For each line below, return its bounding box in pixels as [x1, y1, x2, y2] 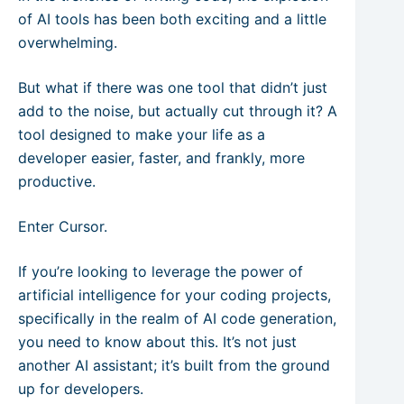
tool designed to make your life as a [18, 125, 265, 143]
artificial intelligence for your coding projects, [18, 286, 331, 304]
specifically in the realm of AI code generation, [18, 309, 336, 327]
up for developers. [18, 380, 143, 398]
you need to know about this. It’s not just [18, 333, 297, 351]
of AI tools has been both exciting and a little [18, 10, 326, 28]
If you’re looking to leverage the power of [18, 262, 303, 280]
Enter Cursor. [18, 217, 107, 235]
